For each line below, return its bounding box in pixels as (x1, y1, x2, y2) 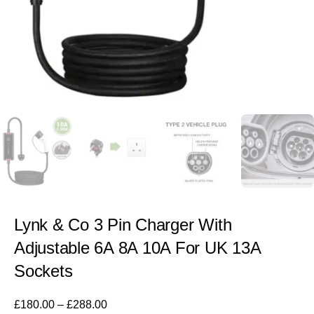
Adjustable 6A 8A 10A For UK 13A (14, 238, 261, 257)
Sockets (14, 261, 73, 280)
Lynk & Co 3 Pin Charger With (14, 214, 232, 234)
